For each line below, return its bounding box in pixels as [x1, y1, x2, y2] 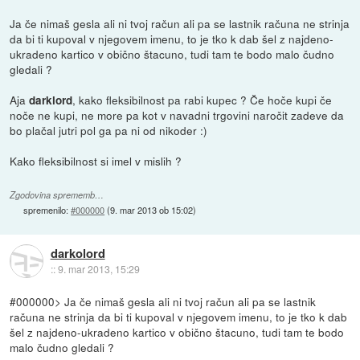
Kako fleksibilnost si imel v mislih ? [10, 153, 182, 170]
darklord [29, 92, 73, 108]
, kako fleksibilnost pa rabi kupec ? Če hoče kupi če [72, 92, 333, 108]
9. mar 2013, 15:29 [57, 261, 140, 276]
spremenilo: [23, 202, 72, 216]
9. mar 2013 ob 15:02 [110, 202, 194, 216]
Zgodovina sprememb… [10, 188, 104, 201]
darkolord [50, 243, 105, 262]
